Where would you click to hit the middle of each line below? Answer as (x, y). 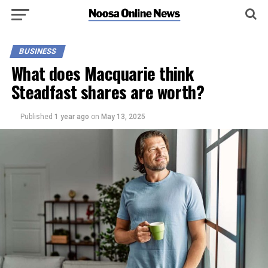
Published (36, 117)
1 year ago (72, 117)
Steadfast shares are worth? (108, 92)
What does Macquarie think (102, 73)
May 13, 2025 (123, 117)
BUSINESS (37, 51)
